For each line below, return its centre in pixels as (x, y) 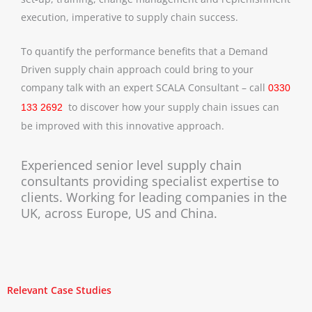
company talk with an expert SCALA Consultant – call (145, 87)
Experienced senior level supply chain (131, 165)
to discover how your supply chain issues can (172, 107)
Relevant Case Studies (59, 290)
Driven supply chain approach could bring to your (137, 69)
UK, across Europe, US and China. (119, 213)
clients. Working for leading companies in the (154, 197)
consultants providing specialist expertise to (150, 181)
